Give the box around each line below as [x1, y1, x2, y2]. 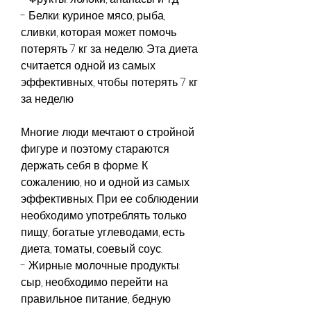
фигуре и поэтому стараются [21, 140, 169, 157]
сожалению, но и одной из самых [21, 174, 190, 190]
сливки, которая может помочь [21, 24, 176, 40]
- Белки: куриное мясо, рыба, [21, 7, 165, 24]
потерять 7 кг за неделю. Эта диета [21, 40, 198, 57]
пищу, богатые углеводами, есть [21, 224, 185, 240]
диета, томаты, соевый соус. [21, 240, 162, 257]
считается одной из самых [21, 57, 155, 74]
